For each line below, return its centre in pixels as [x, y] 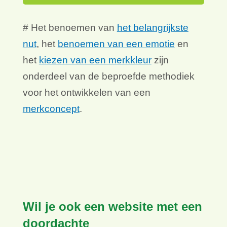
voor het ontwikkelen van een [86, 92]
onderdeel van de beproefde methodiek [108, 76]
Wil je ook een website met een [112, 206]
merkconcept [51, 108]
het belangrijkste [153, 27]
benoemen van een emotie [116, 44]
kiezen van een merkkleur [95, 60]
